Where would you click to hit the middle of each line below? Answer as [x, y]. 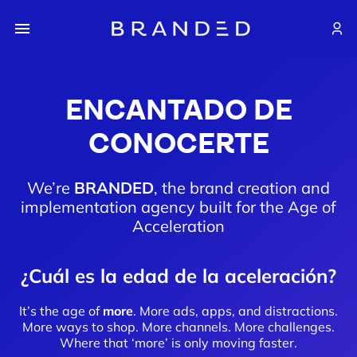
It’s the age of [61, 311]
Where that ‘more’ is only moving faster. [178, 343]
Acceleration [178, 226]
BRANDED [114, 188]
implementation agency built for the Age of [178, 207]
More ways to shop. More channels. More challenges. [178, 327]
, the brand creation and [242, 188]
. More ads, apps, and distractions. [235, 311]
